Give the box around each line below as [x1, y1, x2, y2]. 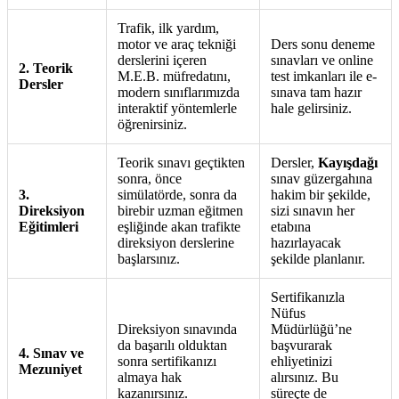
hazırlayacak [271, 234, 341, 250]
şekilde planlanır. [271, 250, 365, 266]
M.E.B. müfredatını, [118, 68, 231, 84]
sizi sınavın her [271, 202, 354, 218]
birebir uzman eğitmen [118, 202, 243, 218]
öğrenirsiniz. [118, 116, 187, 132]
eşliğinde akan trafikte [118, 218, 240, 234]
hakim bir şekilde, [271, 186, 370, 202]
